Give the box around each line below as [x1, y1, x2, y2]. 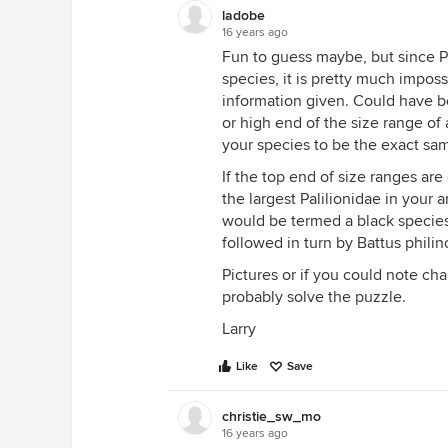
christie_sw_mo [222, 408, 321, 425]
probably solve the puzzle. [222, 287, 406, 307]
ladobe [222, 7, 265, 24]
